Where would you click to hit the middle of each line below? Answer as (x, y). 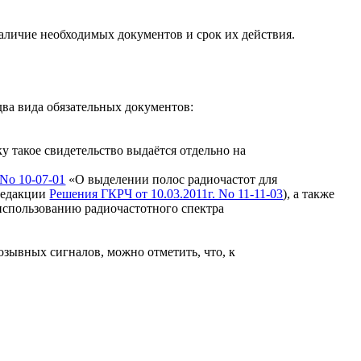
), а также (309, 194)
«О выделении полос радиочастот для (172, 179)
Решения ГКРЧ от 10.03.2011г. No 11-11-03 (166, 194)
